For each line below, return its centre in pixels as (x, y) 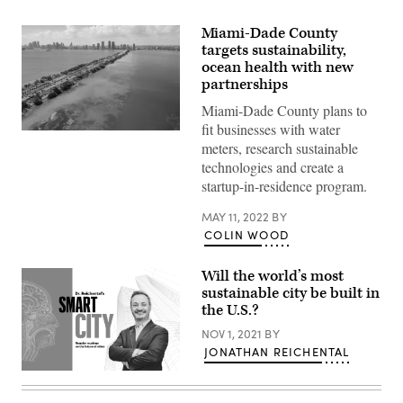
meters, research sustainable (280, 148)
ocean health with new (278, 67)
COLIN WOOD (246, 235)
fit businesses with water (271, 129)
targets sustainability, (274, 50)
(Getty (37, 136)
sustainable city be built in (291, 293)
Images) (43, 149)
